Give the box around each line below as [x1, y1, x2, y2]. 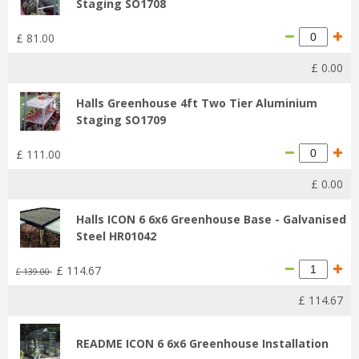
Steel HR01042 [76, 228, 156, 244]
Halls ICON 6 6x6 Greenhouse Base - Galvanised [76, 211, 346, 227]
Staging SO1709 [76, 111, 166, 127]
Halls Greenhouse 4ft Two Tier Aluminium [76, 95, 317, 111]
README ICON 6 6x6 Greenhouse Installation [76, 335, 329, 351]
